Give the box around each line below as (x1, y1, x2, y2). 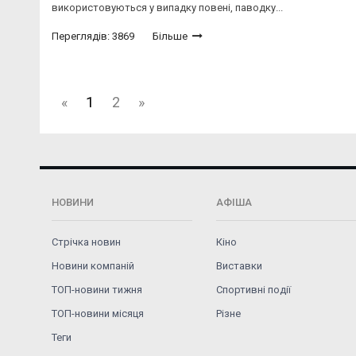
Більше (153, 30, 190, 43)
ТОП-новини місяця (52, 308, 144, 320)
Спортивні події (216, 284, 292, 296)
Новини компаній (52, 260, 134, 273)
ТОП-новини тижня (52, 284, 142, 296)
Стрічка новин (52, 236, 121, 249)
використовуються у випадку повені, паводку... (52, 2, 283, 14)
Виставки (216, 260, 263, 273)
